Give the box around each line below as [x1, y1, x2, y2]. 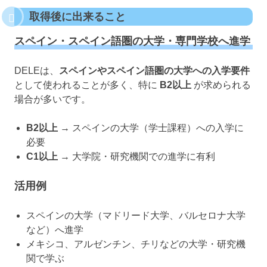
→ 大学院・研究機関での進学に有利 [58, 151, 215, 162]
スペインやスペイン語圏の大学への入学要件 [59, 66, 250, 76]
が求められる [191, 80, 251, 91]
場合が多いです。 [14, 94, 91, 105]
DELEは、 [14, 66, 59, 76]
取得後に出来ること [29, 10, 126, 23]
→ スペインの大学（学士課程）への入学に [58, 123, 244, 133]
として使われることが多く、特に [14, 80, 160, 91]
